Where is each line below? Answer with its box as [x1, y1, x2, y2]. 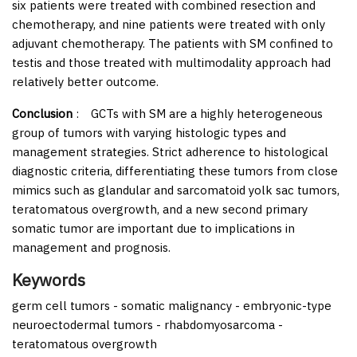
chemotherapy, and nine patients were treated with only [12, 16, 325, 32]
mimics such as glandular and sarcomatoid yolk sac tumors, [12, 182, 339, 198]
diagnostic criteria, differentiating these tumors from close [12, 163, 338, 178]
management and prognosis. [12, 239, 171, 255]
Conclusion [12, 105, 76, 121]
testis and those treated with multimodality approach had [12, 54, 331, 70]
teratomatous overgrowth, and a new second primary [12, 201, 308, 217]
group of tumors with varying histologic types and [12, 124, 286, 140]
